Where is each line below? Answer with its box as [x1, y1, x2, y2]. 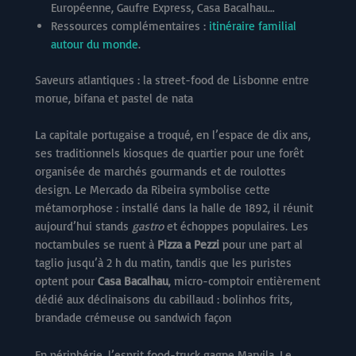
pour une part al [219, 236, 303, 252]
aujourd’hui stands [35, 218, 132, 234]
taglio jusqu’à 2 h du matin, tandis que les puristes [35, 254, 292, 270]
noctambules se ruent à [35, 236, 157, 252]
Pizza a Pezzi [157, 236, 219, 252]
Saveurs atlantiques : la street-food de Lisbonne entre [35, 72, 309, 88]
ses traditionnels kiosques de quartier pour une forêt [35, 145, 304, 161]
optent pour [35, 273, 98, 288]
